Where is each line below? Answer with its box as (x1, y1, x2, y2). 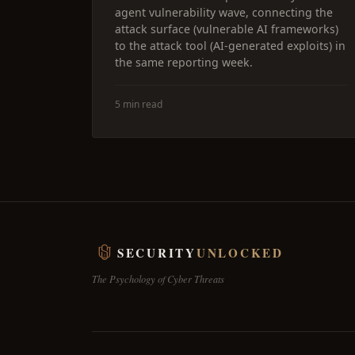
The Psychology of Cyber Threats (92, 273, 224, 285)
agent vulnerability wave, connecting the (115, 5, 333, 20)
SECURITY (117, 244, 197, 261)
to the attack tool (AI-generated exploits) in (115, 38, 345, 53)
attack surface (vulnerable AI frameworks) (115, 21, 338, 36)
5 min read (115, 97, 162, 111)
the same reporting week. (115, 55, 253, 70)
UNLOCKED (196, 244, 284, 261)
